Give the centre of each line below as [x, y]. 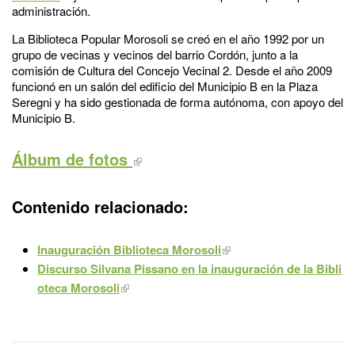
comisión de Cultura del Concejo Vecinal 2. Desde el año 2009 [172, 70]
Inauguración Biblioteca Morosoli [129, 249]
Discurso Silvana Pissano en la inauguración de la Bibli [189, 268]
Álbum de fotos [72, 158]
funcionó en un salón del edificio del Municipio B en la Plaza [165, 86]
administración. [53, 10]
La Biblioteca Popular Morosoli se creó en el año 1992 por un [168, 38]
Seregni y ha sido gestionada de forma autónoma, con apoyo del [177, 101]
